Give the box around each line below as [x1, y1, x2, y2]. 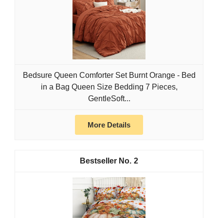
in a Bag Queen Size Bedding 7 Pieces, [40, 83, 178, 91]
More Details [88, 121, 130, 129]
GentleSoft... [88, 94, 130, 103]
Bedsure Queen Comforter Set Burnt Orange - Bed [22, 71, 196, 80]
